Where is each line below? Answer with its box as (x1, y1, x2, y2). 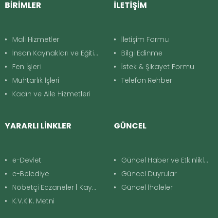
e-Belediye (12, 168, 49, 179)
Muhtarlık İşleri (12, 75, 59, 85)
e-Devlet (12, 155, 41, 165)
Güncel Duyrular (121, 168, 177, 179)
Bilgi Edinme (121, 48, 163, 58)
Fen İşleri (12, 61, 41, 72)
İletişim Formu (121, 34, 169, 44)
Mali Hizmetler (12, 34, 59, 44)
